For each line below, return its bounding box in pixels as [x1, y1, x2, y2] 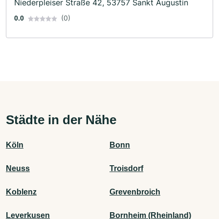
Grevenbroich [109, 187, 160, 196]
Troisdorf [109, 164, 143, 173]
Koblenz [6, 187, 37, 196]
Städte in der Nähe [6, 112, 116, 127]
